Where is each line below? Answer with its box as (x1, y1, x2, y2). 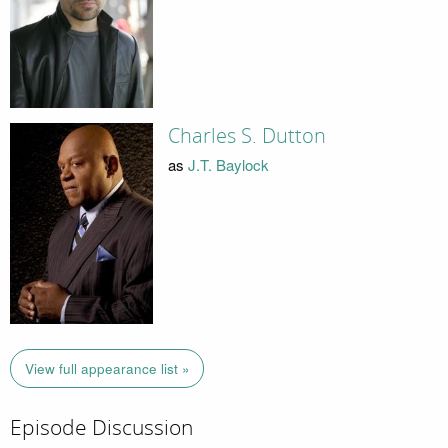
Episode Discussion (10, 414, 193, 441)
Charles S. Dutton (167, 124, 326, 149)
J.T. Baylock (187, 153, 269, 175)
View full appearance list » (24, 358, 190, 378)
